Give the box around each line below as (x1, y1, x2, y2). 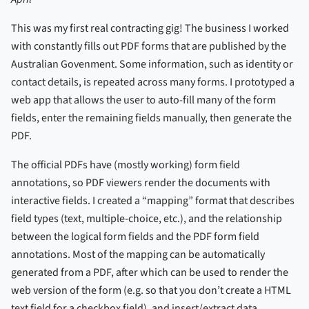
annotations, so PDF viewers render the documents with (11, 175, 270, 190)
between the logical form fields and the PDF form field (11, 228, 259, 244)
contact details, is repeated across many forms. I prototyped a (11, 74, 295, 90)
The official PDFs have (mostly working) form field (11, 157, 240, 172)
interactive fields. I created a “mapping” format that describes (11, 192, 295, 208)
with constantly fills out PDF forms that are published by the (11, 38, 286, 54)
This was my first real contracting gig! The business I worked (11, 20, 289, 36)
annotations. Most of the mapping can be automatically (11, 246, 265, 262)
